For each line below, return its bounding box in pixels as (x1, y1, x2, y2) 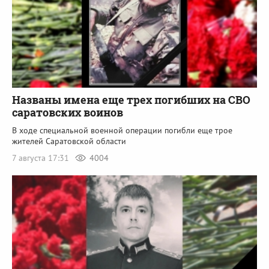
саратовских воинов (12, 104, 123, 119)
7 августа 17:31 (12, 152, 71, 163)
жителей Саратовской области (12, 135, 126, 147)
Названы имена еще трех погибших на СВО (12, 92, 250, 107)
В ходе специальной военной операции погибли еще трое (12, 124, 232, 136)
